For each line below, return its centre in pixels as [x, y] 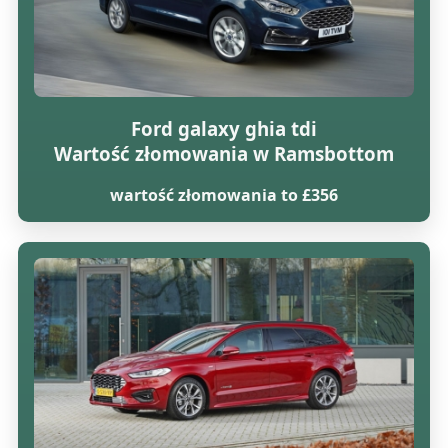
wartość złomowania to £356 [223, 195]
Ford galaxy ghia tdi [223, 128]
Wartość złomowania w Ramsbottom [223, 153]
